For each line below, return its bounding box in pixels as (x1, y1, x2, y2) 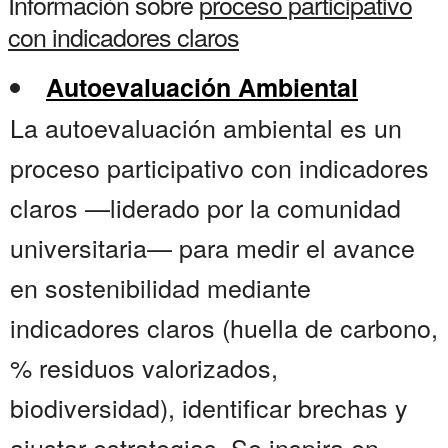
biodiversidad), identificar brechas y (10, 389, 408, 426)
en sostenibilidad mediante (10, 269, 311, 306)
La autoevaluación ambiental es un (10, 109, 402, 146)
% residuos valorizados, (10, 349, 278, 386)
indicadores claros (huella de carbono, (10, 309, 438, 346)
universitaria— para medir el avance (10, 229, 415, 266)
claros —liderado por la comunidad (10, 189, 401, 226)
